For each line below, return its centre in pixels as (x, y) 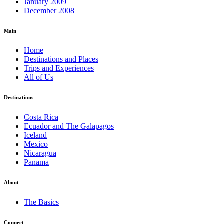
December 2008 (49, 10)
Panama (36, 162)
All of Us (39, 77)
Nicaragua (40, 153)
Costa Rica (41, 117)
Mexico (36, 144)
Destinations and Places (61, 59)
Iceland (35, 135)
